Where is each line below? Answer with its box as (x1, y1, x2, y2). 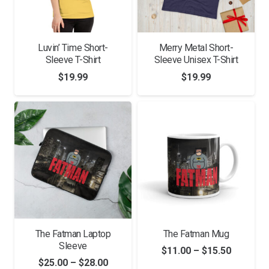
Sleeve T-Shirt (45, 53, 101, 65)
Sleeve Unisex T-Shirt (154, 53, 238, 65)
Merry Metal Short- (159, 41, 234, 53)
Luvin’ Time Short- (38, 41, 108, 53)
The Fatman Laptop (35, 228, 111, 240)
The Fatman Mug (163, 228, 229, 240)
